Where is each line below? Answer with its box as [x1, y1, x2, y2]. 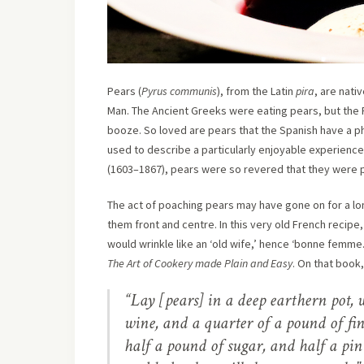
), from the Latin [217, 83, 296, 98]
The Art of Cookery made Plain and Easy [107, 255, 292, 271]
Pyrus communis [141, 83, 217, 98]
